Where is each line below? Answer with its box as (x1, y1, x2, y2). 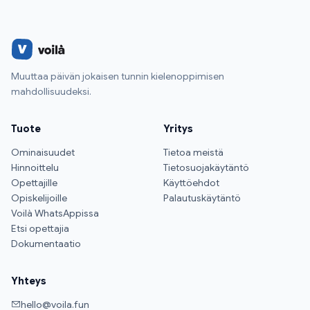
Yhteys (11, 274, 46, 287)
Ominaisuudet (11, 145, 75, 158)
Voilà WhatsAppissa (11, 206, 99, 219)
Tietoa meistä (163, 145, 224, 158)
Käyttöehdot (163, 176, 219, 189)
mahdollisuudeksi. (11, 84, 91, 98)
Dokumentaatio (11, 237, 81, 250)
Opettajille (11, 176, 57, 189)
